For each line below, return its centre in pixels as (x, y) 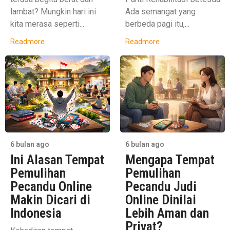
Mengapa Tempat (170, 159)
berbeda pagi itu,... (157, 24)
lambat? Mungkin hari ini (53, 12)
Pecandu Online (51, 186)
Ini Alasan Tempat (57, 159)
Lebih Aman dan (167, 213)
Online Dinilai (161, 199)
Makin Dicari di (50, 199)
